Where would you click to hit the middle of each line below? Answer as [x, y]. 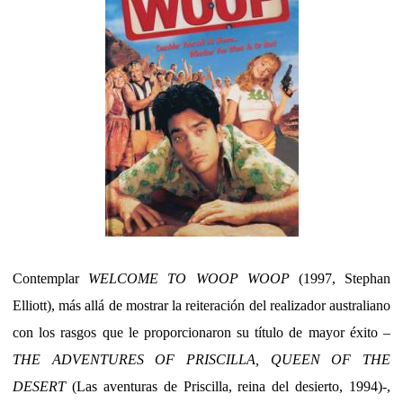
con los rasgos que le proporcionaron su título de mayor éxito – [201, 332]
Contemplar [51, 278]
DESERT [39, 386]
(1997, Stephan [340, 278]
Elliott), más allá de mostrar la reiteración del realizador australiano [201, 305]
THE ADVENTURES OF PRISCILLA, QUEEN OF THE [201, 359]
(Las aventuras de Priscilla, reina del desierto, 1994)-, [228, 386]
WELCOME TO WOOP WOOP [189, 278]
